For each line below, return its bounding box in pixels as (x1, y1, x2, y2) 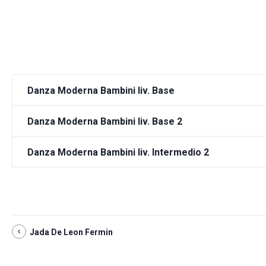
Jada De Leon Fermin (30, 227, 113, 237)
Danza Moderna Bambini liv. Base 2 (27, 115, 183, 127)
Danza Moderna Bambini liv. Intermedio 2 (27, 146, 210, 158)
